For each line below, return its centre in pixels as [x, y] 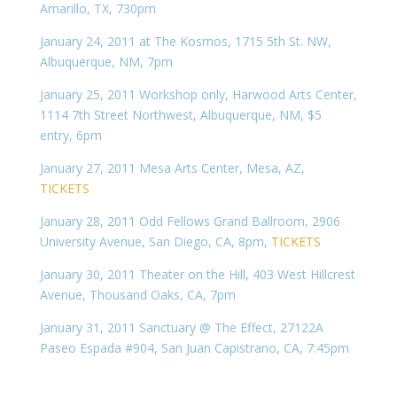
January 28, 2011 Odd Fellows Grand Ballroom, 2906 [190, 221]
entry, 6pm [70, 135]
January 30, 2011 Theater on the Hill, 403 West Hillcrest [197, 274]
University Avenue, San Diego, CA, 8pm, [155, 241]
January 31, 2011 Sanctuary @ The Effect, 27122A [181, 327]
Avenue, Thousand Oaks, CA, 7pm [137, 295]
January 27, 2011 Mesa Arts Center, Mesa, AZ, [172, 168]
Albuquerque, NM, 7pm [106, 62]
